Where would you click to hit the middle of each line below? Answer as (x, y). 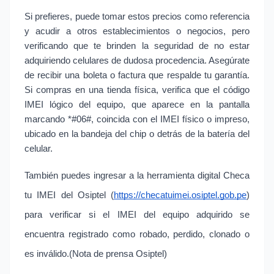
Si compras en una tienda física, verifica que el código (137, 90)
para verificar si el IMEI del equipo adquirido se (137, 215)
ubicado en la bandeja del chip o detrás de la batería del (137, 134)
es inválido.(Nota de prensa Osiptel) (96, 254)
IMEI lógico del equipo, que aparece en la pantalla (137, 105)
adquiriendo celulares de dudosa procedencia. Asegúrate (137, 61)
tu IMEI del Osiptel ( (69, 195)
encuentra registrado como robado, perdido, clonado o (137, 235)
